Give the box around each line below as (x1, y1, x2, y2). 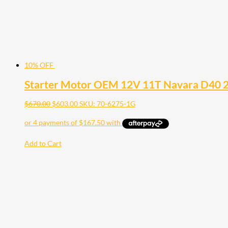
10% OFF (24, 60, 53, 69)
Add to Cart (24, 138, 62, 148)
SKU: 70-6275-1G (79, 99, 135, 108)
